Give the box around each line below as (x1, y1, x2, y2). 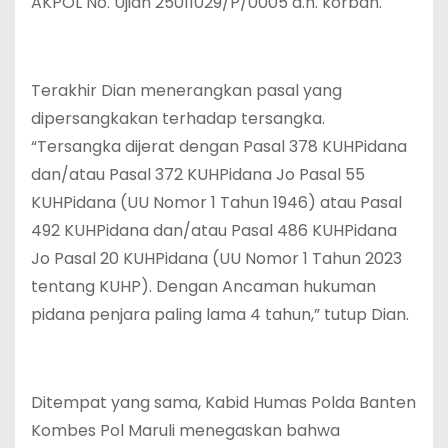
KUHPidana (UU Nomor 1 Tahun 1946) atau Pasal (31, 191, 402, 215)
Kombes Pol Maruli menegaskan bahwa (31, 419, 340, 443)
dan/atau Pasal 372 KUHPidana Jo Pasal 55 (31, 163, 365, 187)
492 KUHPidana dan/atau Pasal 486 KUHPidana (31, 219, 397, 243)
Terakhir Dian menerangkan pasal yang (31, 79, 342, 103)
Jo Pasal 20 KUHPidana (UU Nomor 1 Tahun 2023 (31, 247, 402, 271)
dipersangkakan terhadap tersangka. (31, 107, 325, 131)
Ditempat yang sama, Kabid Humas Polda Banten (31, 391, 416, 415)
